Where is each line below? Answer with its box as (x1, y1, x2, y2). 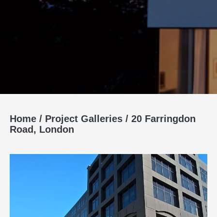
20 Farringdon (131, 113, 196, 124)
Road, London (10, 124, 74, 135)
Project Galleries (45, 113, 123, 124)
